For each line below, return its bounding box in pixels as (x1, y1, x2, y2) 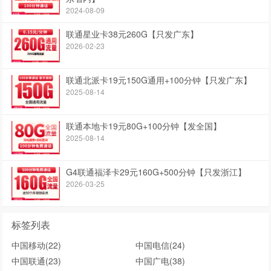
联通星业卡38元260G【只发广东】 (66, 28, 199, 41)
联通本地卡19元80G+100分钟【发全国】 (66, 120, 222, 132)
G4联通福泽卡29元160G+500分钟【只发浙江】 (66, 166, 247, 178)
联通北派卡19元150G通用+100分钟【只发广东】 (66, 74, 252, 87)
